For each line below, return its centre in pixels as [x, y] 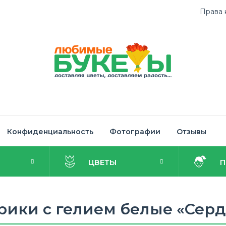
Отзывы [191, 132]
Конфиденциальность [50, 132]
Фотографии [135, 132]
